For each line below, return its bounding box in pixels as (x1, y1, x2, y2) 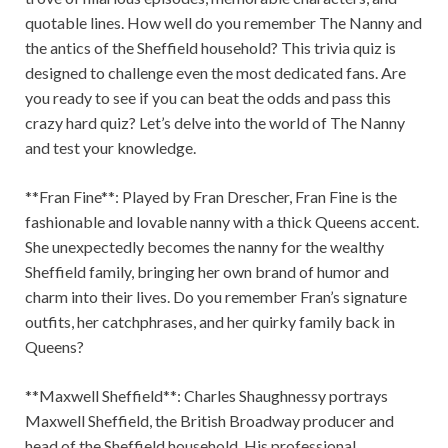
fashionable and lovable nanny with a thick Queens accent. (25, 212, 419, 232)
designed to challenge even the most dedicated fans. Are (25, 63, 406, 83)
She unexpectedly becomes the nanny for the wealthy (25, 237, 384, 257)
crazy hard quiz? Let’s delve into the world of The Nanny (25, 113, 405, 133)
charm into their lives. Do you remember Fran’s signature (25, 287, 407, 307)
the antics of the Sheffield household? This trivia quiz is (25, 38, 396, 58)
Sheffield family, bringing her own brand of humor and (25, 262, 389, 282)
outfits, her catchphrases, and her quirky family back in (25, 312, 395, 332)
